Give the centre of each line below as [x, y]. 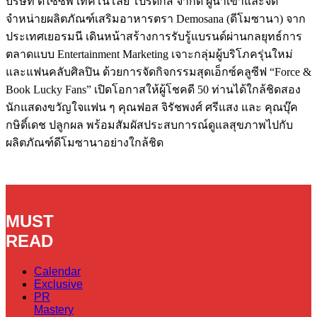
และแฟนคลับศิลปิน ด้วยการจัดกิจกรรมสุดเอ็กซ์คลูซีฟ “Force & [158, 71]
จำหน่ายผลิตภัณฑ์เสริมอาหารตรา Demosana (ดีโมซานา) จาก [156, 18]
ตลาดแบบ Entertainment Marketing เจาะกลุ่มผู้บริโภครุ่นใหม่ [149, 54]
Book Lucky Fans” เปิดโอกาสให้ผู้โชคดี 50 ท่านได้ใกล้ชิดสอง [153, 89]
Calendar [57, 271]
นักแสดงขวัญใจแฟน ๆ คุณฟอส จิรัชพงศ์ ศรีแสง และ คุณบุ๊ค [152, 107]
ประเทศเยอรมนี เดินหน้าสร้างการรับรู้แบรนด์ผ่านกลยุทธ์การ [154, 36]
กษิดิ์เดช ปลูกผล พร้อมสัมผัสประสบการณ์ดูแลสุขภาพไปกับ [149, 125]
